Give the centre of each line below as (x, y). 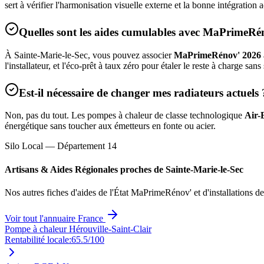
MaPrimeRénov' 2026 (217, 55)
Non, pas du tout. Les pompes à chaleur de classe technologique (125, 115)
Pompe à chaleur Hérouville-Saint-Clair (78, 229)
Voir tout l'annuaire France (55, 218)
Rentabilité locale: (38, 239)
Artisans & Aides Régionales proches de (85, 169)
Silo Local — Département (56, 146)
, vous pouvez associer (131, 55)
